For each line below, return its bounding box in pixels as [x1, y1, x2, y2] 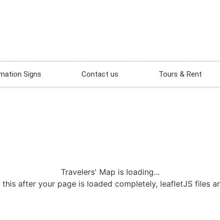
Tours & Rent [159, 70, 202, 79]
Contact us [82, 70, 118, 79]
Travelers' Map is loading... [60, 167, 160, 177]
